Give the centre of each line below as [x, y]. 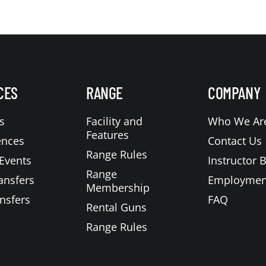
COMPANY [234, 93]
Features [108, 135]
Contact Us [235, 141]
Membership [118, 188]
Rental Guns [117, 208]
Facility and [115, 121]
